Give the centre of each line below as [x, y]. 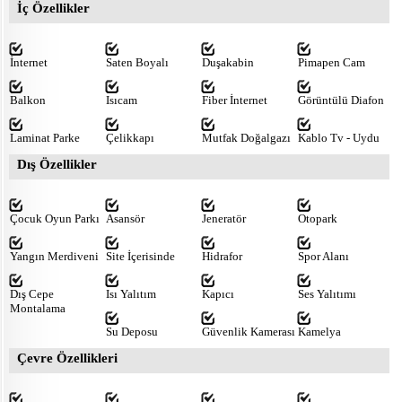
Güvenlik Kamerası [249, 331]
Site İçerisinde [140, 256]
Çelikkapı [130, 137]
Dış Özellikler [57, 164]
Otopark [318, 218]
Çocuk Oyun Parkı [55, 218]
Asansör [125, 218]
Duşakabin [228, 62]
